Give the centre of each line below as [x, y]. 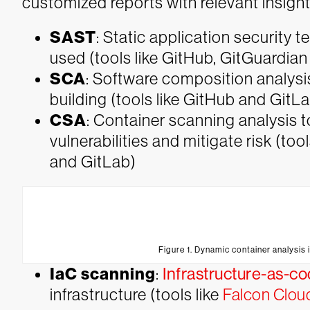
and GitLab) [93, 161]
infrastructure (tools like [136, 294]
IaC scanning [103, 274]
